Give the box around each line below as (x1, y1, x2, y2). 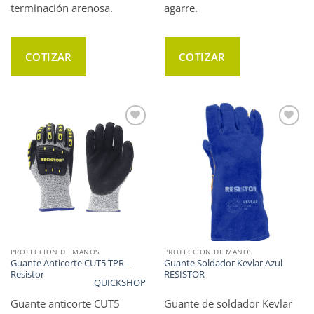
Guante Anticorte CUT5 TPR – (10, 257, 131, 270)
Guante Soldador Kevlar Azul (163, 257, 282, 270)
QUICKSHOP (93, 276, 146, 289)
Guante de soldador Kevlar (163, 296, 292, 310)
